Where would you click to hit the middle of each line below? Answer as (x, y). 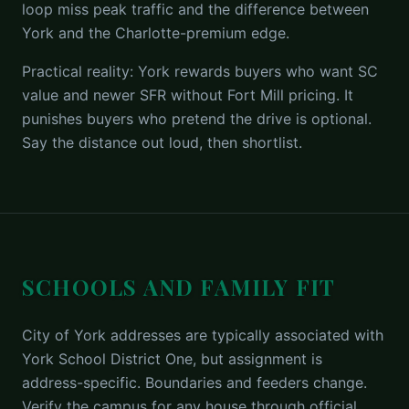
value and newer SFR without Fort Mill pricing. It (188, 95)
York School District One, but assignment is (172, 359)
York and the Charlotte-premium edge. (156, 33)
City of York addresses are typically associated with (203, 335)
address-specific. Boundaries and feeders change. (194, 383)
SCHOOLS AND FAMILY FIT (179, 287)
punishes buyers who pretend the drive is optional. (197, 119)
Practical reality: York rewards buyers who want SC (200, 71)
